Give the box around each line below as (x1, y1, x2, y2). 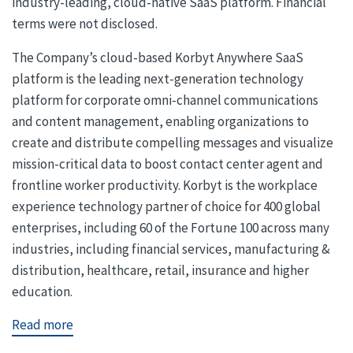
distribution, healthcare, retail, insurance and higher (12, 261, 309, 279)
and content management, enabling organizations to (12, 112, 309, 130)
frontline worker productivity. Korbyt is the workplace (12, 176, 318, 194)
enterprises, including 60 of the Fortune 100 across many (12, 218, 329, 236)
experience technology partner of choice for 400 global (12, 197, 321, 215)
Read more (12, 315, 73, 333)
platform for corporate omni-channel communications (12, 91, 318, 109)
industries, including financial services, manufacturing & (12, 240, 330, 258)
